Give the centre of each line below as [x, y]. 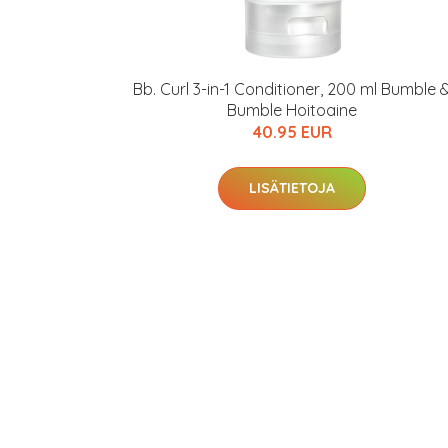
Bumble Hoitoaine [292, 110]
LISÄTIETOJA [292, 188]
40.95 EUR [292, 132]
